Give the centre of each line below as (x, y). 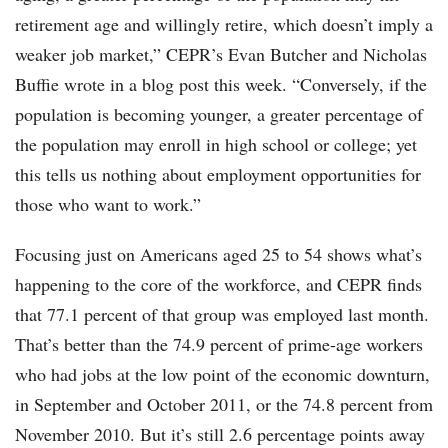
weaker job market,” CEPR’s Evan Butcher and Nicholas (221, 54)
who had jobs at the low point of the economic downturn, (222, 374)
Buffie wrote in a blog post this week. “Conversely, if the (221, 84)
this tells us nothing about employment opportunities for (218, 174)
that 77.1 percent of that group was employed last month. (222, 314)
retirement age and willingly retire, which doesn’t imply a (224, 24)
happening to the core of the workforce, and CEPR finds (218, 284)
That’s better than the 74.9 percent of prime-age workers (219, 344)
